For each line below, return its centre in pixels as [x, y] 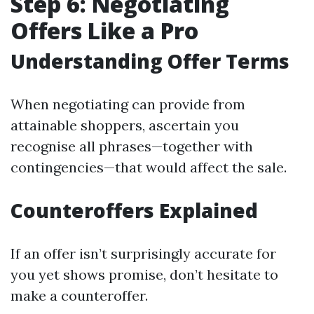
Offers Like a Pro [104, 30]
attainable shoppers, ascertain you [125, 125]
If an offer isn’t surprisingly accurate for [143, 253]
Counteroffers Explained [134, 210]
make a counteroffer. [79, 295]
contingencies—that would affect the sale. [149, 167]
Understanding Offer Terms [150, 61]
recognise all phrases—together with [132, 146]
